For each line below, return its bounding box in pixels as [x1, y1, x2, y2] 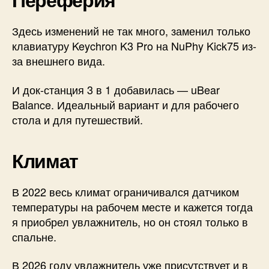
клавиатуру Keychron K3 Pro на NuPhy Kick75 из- [12, 38, 256, 54]
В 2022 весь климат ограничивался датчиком [12, 183, 239, 199]
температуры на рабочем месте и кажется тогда [12, 198, 253, 214]
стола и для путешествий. [12, 111, 143, 127]
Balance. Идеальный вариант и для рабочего [12, 96, 239, 112]
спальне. [12, 228, 56, 244]
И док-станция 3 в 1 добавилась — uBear [12, 81, 220, 97]
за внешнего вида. [12, 53, 105, 69]
